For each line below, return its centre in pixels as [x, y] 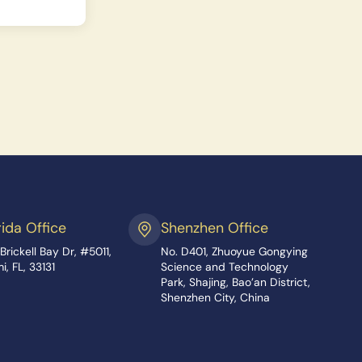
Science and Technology [224, 267]
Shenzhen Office [214, 228]
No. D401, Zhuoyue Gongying [234, 251]
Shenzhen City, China [215, 297]
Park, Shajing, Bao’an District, [235, 282]
